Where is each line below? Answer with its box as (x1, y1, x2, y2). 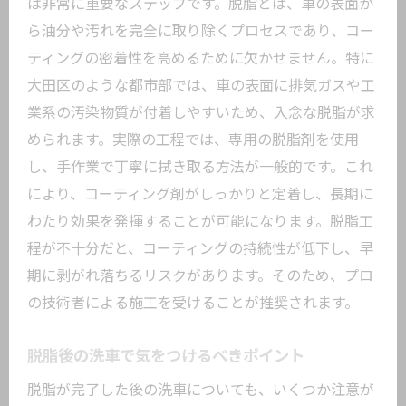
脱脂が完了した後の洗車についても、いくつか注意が (27, 382, 374, 399)
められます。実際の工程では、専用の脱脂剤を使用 (27, 131, 359, 149)
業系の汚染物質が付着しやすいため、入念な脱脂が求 (27, 104, 375, 121)
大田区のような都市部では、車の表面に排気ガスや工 (27, 77, 375, 94)
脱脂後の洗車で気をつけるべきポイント (27, 347, 304, 365)
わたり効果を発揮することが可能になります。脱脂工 (27, 213, 373, 230)
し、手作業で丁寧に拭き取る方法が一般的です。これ (27, 159, 373, 176)
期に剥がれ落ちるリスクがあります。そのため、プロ (27, 267, 373, 285)
